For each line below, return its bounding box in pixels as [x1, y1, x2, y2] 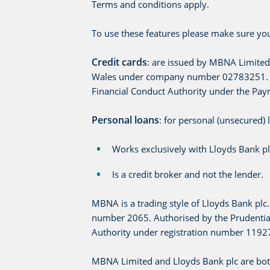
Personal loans [92, 113, 159, 127]
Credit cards [92, 55, 147, 69]
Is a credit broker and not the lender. [112, 168, 263, 180]
